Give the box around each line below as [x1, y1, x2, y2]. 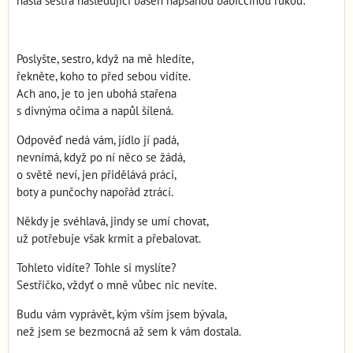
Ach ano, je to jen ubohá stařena [17, 86, 176, 102]
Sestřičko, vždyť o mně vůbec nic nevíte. [17, 277, 217, 293]
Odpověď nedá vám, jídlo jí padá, [17, 132, 179, 148]
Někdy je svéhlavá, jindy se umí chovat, [17, 214, 209, 229]
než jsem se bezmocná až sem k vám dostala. [17, 324, 241, 340]
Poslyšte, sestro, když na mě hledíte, [17, 51, 194, 67]
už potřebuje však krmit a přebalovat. [17, 231, 201, 247]
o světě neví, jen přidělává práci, [17, 167, 176, 183]
